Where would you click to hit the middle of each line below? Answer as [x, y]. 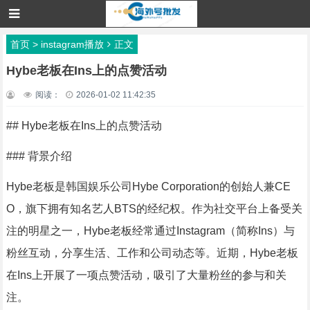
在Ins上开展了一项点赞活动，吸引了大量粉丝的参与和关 [146, 275]
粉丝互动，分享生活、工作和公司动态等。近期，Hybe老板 [152, 253]
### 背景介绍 [39, 156]
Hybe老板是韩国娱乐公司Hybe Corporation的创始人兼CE [148, 186]
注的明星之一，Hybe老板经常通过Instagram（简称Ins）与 [150, 231]
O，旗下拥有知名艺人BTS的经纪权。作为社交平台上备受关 [154, 209]
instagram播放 [72, 44]
